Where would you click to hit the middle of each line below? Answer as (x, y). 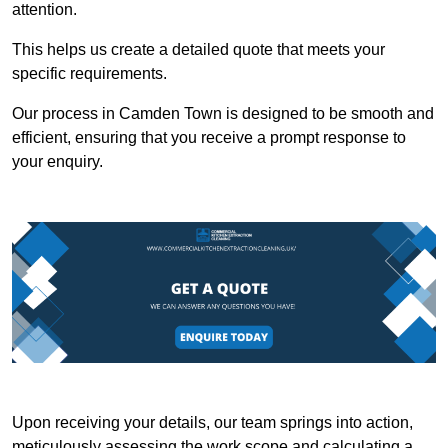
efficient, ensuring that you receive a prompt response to (209, 137)
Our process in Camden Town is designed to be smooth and (223, 113)
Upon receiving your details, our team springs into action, (212, 423)
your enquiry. (57, 161)
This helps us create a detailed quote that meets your (198, 49)
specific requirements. (89, 73)
